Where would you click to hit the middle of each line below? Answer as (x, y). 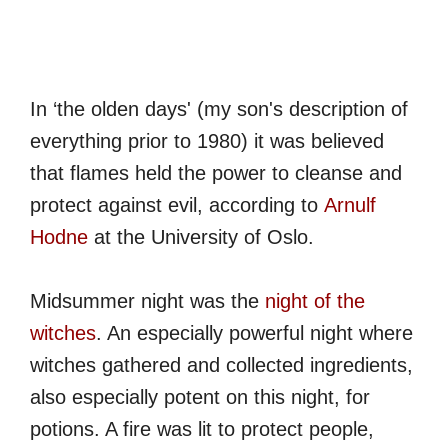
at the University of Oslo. (201, 236)
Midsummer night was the (147, 300)
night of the (315, 300)
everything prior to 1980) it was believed (207, 140)
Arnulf (350, 204)
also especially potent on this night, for (200, 396)
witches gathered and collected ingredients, (221, 364)
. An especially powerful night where (254, 332)
